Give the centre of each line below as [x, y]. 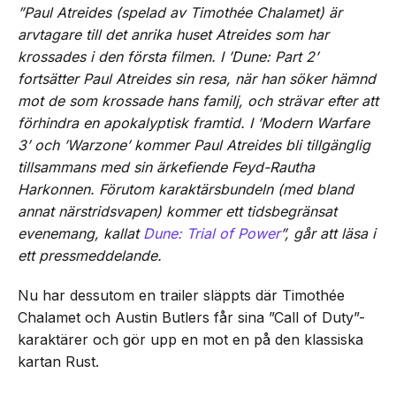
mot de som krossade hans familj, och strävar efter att [198, 101]
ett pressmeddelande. [90, 255]
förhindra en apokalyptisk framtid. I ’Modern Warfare [194, 123]
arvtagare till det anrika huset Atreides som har [173, 34]
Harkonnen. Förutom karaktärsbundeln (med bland [186, 189]
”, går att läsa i [328, 233]
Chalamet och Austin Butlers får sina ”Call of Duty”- [191, 317]
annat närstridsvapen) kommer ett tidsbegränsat [177, 211]
